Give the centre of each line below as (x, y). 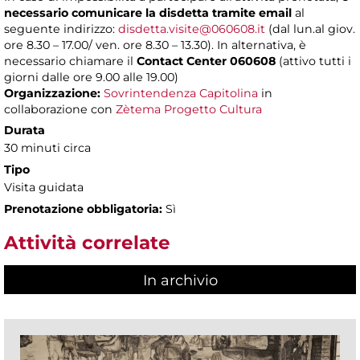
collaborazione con (60, 110)
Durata (25, 131)
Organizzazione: (52, 94)
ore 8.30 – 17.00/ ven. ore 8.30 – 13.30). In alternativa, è (155, 45)
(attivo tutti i (313, 61)
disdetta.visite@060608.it (192, 29)
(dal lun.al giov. (310, 29)
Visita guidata (44, 188)
